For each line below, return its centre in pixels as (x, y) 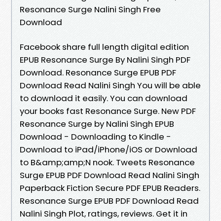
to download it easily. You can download (104, 98)
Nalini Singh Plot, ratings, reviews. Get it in (104, 213)
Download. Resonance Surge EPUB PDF (98, 72)
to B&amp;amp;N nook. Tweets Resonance (107, 162)
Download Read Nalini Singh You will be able (110, 85)
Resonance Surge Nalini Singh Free (90, 9)
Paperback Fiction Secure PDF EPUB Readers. (110, 188)
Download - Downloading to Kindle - (95, 136)
